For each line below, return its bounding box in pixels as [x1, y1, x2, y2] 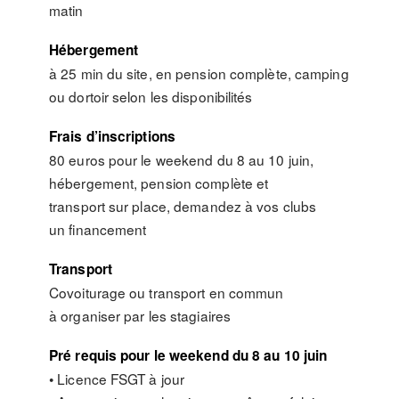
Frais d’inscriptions [49, 126, 175, 146]
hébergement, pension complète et [49, 173, 269, 192]
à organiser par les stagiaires [49, 305, 232, 325]
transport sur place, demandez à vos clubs [49, 196, 317, 216]
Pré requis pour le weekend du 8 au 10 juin [49, 346, 328, 365]
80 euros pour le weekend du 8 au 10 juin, [49, 150, 314, 169]
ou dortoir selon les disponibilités [49, 86, 253, 106]
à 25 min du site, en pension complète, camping [49, 63, 349, 83]
